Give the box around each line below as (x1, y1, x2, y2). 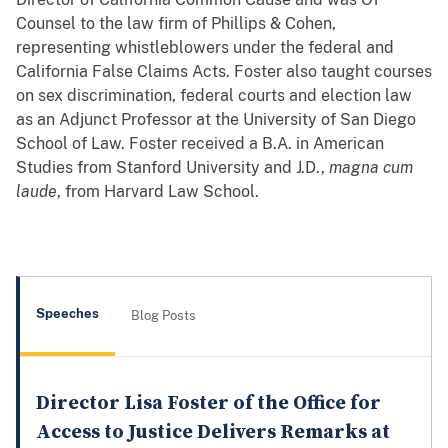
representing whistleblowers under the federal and (16, 37, 394, 57)
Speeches (36, 306, 99, 322)
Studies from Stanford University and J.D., (16, 157, 329, 177)
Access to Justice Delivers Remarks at (36, 419, 390, 445)
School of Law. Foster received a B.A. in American (16, 133, 384, 153)
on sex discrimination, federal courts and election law (16, 85, 412, 105)
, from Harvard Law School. (57, 181, 259, 201)
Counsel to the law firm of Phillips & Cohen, (16, 13, 336, 33)
